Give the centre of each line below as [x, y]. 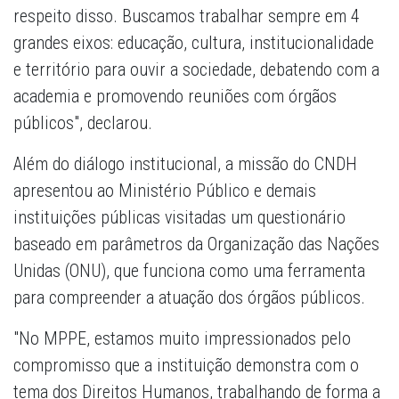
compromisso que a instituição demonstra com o [186, 366]
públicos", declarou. [83, 123]
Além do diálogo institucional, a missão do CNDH [185, 164]
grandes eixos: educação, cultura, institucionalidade [194, 43]
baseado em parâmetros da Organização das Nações [196, 244]
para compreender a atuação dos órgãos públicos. [189, 298]
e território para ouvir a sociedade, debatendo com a [196, 70]
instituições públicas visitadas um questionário [179, 218]
